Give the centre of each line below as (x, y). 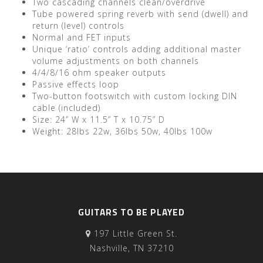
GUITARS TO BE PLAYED (131, 212)
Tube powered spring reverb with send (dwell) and (140, 14)
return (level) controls (78, 26)
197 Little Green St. (134, 233)
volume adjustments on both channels (116, 61)
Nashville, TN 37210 (131, 248)
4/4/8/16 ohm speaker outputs (99, 73)
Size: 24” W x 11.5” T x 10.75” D (99, 119)
